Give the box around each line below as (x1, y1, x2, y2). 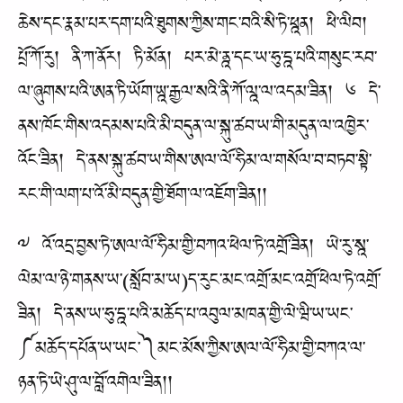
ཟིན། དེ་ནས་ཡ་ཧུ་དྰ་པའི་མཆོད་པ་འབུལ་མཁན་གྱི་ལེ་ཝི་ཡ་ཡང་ (18, 296, 353, 341)
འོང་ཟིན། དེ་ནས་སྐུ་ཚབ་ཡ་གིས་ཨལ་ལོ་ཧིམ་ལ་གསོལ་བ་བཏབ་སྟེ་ (18, 142, 372, 187)
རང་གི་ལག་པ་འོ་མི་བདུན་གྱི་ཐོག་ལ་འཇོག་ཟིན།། (18, 176, 267, 221)
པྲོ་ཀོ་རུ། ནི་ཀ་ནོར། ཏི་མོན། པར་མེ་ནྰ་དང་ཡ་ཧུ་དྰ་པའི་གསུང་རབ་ (18, 40, 377, 85)
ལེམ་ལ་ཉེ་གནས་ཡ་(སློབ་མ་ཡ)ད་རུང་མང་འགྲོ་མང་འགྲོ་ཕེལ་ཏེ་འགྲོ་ (18, 262, 381, 307)
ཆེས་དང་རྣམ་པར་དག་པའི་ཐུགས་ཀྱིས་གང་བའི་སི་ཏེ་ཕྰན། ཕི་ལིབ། (18, 5, 367, 50)
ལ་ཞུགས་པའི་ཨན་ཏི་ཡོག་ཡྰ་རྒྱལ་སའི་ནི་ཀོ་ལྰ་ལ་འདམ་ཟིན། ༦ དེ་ (18, 74, 381, 119)
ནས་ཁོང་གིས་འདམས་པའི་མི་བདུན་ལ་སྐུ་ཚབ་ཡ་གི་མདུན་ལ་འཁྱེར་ (18, 108, 369, 153)
